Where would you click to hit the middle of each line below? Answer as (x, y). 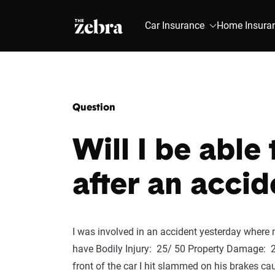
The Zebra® (101, 25)
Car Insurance (175, 25)
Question (94, 108)
